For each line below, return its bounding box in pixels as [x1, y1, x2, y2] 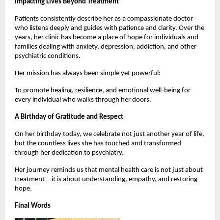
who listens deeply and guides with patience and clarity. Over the [15, 24, 204, 32]
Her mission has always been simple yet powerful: [15, 69, 161, 77]
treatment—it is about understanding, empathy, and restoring [15, 175, 197, 183]
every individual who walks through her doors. [15, 96, 151, 104]
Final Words [15, 202, 51, 210]
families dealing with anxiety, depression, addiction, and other [15, 43, 196, 51]
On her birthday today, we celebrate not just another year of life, [15, 130, 204, 138]
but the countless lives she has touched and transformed [15, 139, 181, 147]
